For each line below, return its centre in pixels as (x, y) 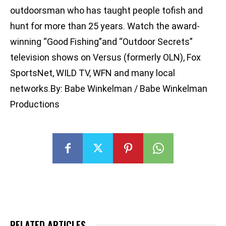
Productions (35, 104)
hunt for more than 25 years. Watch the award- (105, 26)
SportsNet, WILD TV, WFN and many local (93, 73)
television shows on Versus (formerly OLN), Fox (105, 58)
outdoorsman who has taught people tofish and (106, 11)
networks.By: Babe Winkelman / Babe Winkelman (109, 89)
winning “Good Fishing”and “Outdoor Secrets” (101, 42)
